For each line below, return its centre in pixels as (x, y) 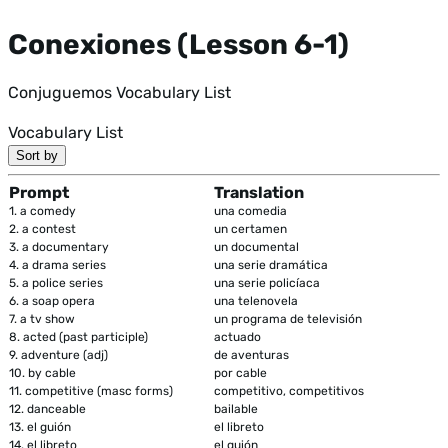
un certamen (250, 228)
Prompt (39, 192)
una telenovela (256, 300)
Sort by (37, 155)
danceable (56, 408)
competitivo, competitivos (289, 390)
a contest (49, 228)
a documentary (65, 246)
